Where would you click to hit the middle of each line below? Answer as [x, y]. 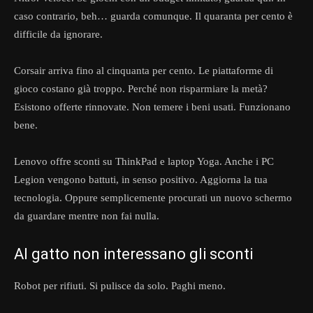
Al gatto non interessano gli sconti [133, 254]
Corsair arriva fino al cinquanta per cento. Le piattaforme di [144, 71]
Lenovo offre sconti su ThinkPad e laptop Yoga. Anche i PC [144, 162]
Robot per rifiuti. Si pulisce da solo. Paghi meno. [120, 286]
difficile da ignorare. [58, 35]
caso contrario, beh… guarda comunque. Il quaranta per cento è [153, 16]
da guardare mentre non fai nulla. [87, 216]
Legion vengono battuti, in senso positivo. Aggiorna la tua [141, 180]
